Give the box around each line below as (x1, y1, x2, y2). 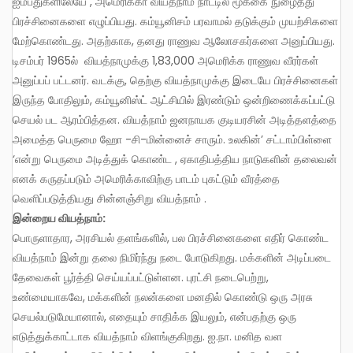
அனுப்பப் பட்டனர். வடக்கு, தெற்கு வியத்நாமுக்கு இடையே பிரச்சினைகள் (13, 72, 338, 88)
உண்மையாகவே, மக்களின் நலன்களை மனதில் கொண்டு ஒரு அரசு (13, 288, 313, 305)
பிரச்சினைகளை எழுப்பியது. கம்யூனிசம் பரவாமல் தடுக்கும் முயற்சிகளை (13, 13, 338, 29)
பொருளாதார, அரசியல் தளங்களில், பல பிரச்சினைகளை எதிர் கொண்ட (13, 229, 329, 246)
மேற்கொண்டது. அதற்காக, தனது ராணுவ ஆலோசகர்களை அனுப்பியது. (13, 32, 338, 49)
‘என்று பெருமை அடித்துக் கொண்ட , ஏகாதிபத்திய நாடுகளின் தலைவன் (13, 150, 340, 167)
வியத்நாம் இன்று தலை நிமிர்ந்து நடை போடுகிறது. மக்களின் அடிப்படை (13, 249, 331, 266)
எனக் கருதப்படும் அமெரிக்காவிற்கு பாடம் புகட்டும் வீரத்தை (13, 170, 280, 187)
